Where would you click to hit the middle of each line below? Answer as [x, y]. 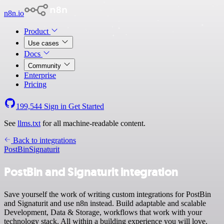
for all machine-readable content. [93, 123]
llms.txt [29, 123]
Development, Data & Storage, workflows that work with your [103, 212]
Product [37, 31]
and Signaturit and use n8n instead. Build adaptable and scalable [105, 203]
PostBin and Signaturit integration [91, 172]
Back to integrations [43, 140]
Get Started [86, 106]
